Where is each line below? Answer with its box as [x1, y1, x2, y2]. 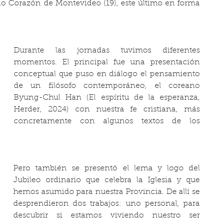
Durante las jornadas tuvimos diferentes [14, 47, 200, 55]
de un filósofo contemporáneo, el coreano [14, 82, 200, 90]
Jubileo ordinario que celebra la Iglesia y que [13, 176, 200, 184]
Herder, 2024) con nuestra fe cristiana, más [14, 106, 200, 113]
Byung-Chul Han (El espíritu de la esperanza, [14, 94, 200, 102]
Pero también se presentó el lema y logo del [13, 165, 200, 172]
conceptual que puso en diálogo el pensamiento [14, 70, 200, 78]
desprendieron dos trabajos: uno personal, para [13, 200, 200, 208]
